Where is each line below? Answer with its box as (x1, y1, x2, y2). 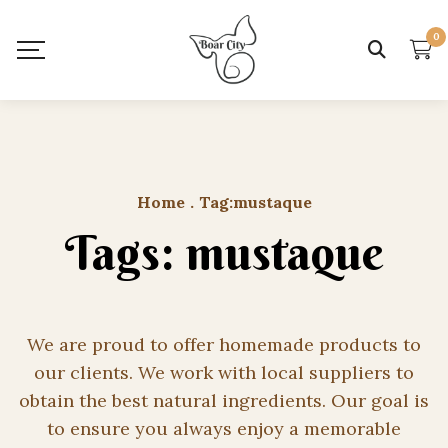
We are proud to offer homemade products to (27, 333, 421, 356)
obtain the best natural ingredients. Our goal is (19, 389, 429, 412)
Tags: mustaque (64, 223, 384, 283)
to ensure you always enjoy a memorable (47, 417, 401, 440)
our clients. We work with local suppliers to (34, 361, 414, 384)
